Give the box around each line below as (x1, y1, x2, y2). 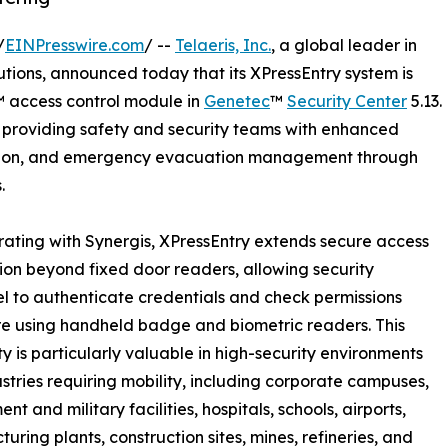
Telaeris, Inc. (175, 34, 271, 55)
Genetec (204, 90, 270, 111)
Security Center (287, 90, 407, 111)
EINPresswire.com (5, 34, 144, 55)
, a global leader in (271, 34, 417, 55)
